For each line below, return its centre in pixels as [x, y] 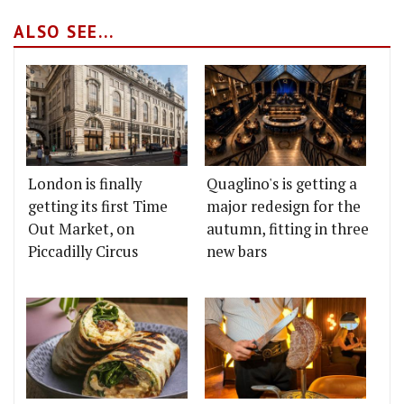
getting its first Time [98, 206]
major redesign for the [284, 206]
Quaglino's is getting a [282, 184]
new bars [237, 251]
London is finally [85, 184]
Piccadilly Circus [83, 251]
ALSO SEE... [64, 31]
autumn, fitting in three [288, 229]
